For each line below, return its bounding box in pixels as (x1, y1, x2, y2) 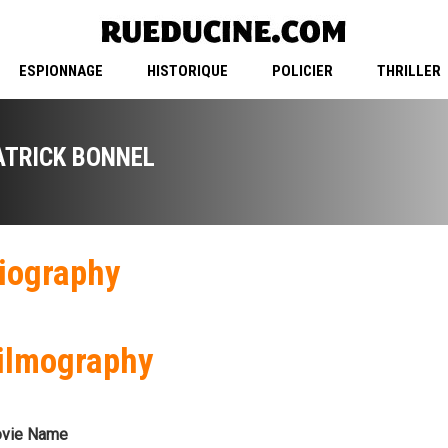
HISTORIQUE (146, 62, 228, 81)
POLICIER (271, 62, 333, 81)
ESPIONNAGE (18, 62, 103, 81)
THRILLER (376, 62, 441, 81)
